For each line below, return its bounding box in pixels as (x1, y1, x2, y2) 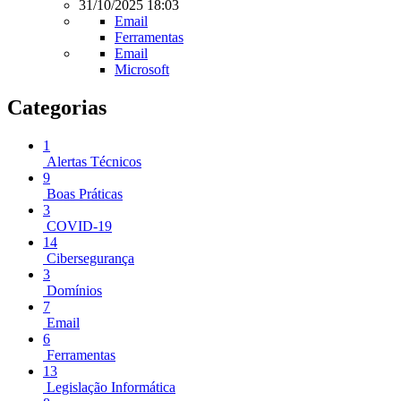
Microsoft (115, 62, 169, 77)
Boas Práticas (43, 185, 123, 201)
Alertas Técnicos (43, 153, 141, 169)
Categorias (7, 95, 107, 119)
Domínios (43, 282, 102, 298)
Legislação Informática (43, 379, 175, 395)
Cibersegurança (43, 250, 134, 266)
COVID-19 (43, 218, 112, 234)
